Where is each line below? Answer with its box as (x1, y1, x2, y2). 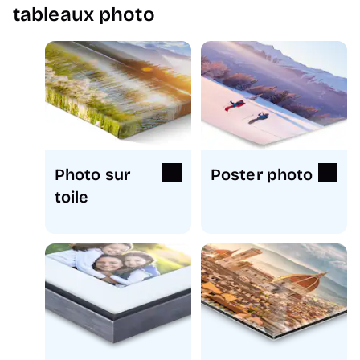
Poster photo (211, 165, 313, 185)
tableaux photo (13, 2, 155, 26)
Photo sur (55, 165, 131, 185)
